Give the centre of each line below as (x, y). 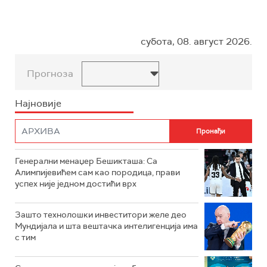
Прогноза (50, 74)
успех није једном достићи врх (76, 184)
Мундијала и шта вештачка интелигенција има (106, 226)
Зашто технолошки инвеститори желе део (101, 215)
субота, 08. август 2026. (196, 41)
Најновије (38, 103)
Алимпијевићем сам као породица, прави (97, 172)
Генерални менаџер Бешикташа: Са (86, 161)
